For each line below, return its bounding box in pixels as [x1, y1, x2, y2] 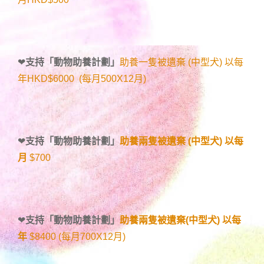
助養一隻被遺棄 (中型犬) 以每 [120, 57, 243, 68]
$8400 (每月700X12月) [29, 232, 126, 242]
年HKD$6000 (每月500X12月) [18, 74, 146, 84]
